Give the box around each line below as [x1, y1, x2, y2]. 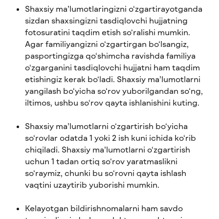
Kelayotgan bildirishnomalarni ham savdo [25, 203, 185, 213]
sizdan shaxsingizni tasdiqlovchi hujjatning [25, 15, 190, 25]
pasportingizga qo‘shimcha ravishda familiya [25, 50, 197, 60]
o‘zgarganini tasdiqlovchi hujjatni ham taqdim [25, 62, 202, 72]
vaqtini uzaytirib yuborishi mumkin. [25, 179, 159, 189]
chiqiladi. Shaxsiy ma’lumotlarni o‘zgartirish [25, 144, 192, 154]
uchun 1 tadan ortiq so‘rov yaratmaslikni [25, 156, 179, 166]
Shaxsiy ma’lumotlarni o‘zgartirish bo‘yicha [25, 121, 190, 131]
